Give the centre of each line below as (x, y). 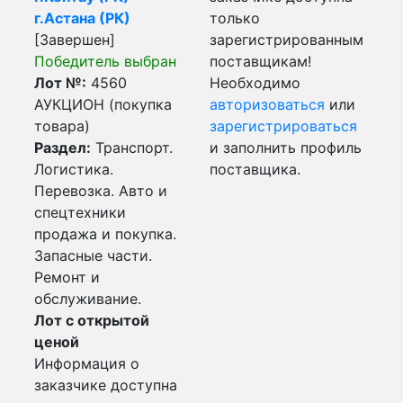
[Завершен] (75, 40)
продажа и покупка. (105, 234)
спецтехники (80, 212)
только (235, 18)
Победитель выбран (105, 61)
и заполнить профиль (286, 148)
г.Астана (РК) (82, 18)
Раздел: (63, 148)
